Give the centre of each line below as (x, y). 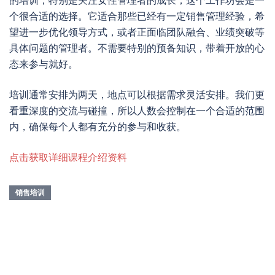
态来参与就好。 (44, 64)
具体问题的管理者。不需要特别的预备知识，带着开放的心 (137, 48)
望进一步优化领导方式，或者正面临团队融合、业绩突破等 (137, 32)
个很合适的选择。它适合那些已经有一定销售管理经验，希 (137, 16)
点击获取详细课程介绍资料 (68, 157)
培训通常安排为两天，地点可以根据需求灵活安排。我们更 (137, 95)
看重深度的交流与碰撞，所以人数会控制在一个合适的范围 (137, 110)
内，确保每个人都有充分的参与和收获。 (98, 126)
